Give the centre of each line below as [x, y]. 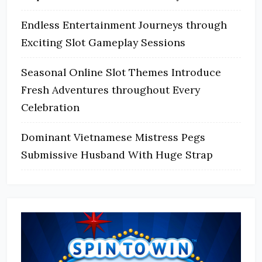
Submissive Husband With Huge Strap [117, 155]
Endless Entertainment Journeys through [124, 25]
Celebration [50, 107]
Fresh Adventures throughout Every [111, 90]
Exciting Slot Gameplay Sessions [103, 42]
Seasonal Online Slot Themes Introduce [121, 72]
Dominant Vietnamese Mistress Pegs [113, 137]
